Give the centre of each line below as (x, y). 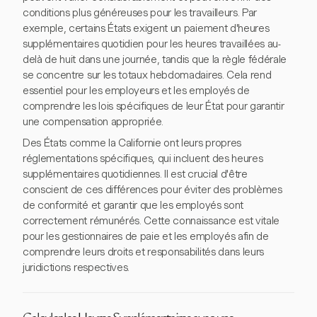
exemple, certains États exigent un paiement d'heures (146, 28)
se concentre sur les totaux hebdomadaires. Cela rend (147, 75)
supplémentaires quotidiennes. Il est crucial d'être (135, 174)
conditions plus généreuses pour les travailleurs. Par (140, 13)
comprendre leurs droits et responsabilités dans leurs (144, 252)
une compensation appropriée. (93, 122)
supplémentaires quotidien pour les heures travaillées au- (152, 44)
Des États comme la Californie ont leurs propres (132, 143)
